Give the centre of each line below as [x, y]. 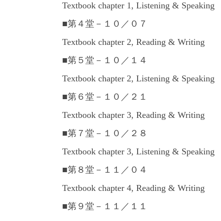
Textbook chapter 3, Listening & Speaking [138, 152]
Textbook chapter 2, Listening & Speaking [138, 79]
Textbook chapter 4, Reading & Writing [133, 188]
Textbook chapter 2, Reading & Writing [133, 42]
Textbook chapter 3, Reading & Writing [133, 115]
